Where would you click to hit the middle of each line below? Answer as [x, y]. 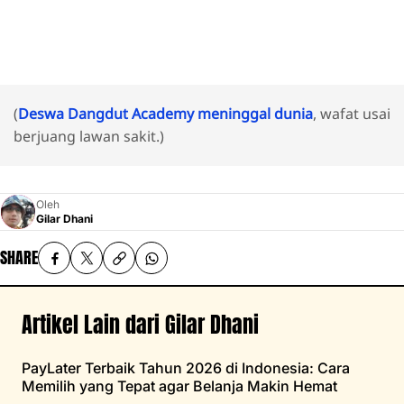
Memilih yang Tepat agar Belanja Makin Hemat [179, 386]
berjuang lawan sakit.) [89, 137]
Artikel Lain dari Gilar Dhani [140, 325]
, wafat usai [352, 114]
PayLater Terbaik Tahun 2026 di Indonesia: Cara [186, 368]
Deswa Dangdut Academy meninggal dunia [165, 114]
